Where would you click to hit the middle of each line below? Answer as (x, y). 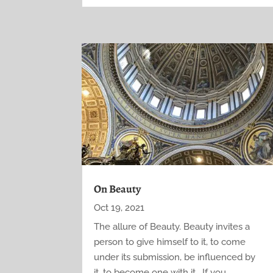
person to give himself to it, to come (170, 242)
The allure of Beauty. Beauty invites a (172, 226)
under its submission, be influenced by (175, 257)
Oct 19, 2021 (119, 207)
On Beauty (118, 189)
